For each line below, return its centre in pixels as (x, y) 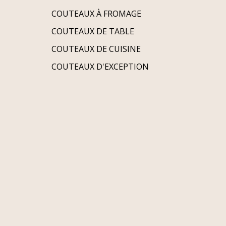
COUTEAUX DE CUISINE (96, 49)
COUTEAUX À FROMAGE (96, 13)
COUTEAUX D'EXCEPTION (100, 66)
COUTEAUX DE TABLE (93, 31)
